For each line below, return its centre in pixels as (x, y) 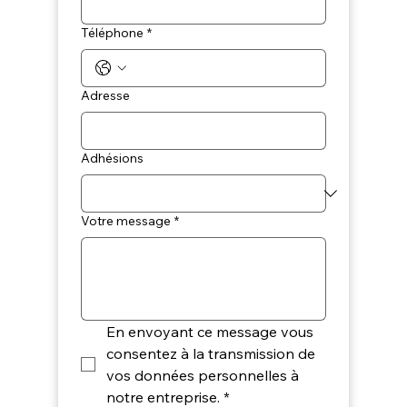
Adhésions (112, 159)
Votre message (125, 221)
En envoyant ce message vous (209, 332)
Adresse (105, 96)
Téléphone (112, 33)
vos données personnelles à (202, 376)
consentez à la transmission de (210, 354)
